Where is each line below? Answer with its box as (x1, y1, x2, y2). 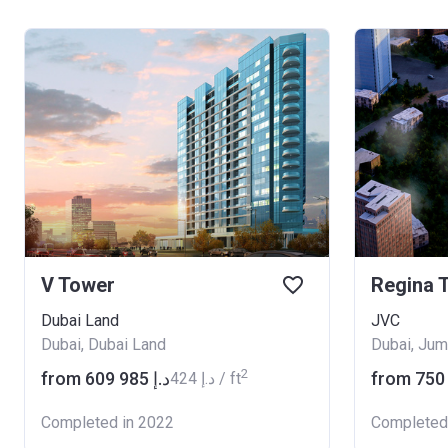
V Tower (41, 273, 115, 297)
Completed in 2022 (41, 413, 174, 432)
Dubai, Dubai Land (41, 335, 166, 354)
